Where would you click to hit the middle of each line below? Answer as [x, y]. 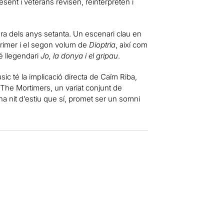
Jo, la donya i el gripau [79, 55]
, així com [131, 44]
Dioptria [102, 44]
